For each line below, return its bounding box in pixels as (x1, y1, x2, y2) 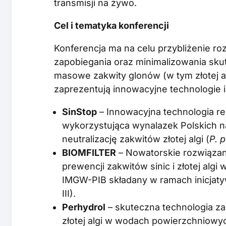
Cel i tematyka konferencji (54, 20, 169, 31)
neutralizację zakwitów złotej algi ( (62, 133, 210, 144)
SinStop (62, 106, 97, 117)
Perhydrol (62, 201, 106, 212)
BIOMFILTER (62, 147, 117, 158)
